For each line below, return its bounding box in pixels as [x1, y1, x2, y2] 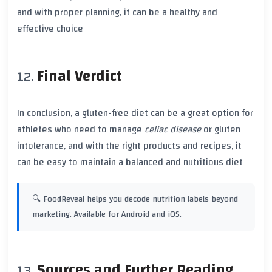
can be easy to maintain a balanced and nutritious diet [17, 154, 243, 171]
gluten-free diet [82, 104, 148, 122]
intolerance [17, 137, 64, 155]
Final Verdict [37, 62, 121, 90]
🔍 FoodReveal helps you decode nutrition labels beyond [32, 191, 238, 208]
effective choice [17, 19, 83, 37]
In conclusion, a [17, 104, 82, 122]
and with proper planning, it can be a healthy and [17, 3, 217, 21]
